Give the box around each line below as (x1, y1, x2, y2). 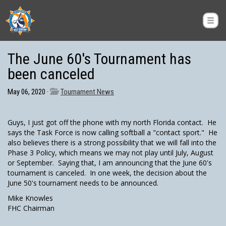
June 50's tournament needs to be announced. (8, 178, 158, 188)
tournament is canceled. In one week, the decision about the (8, 168, 207, 178)
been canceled (8, 65, 95, 83)
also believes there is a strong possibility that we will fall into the (8, 138, 216, 147)
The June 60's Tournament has (8, 50, 191, 68)
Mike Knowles (8, 193, 53, 203)
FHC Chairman (8, 203, 54, 213)
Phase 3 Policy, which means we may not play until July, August (8, 148, 213, 157)
